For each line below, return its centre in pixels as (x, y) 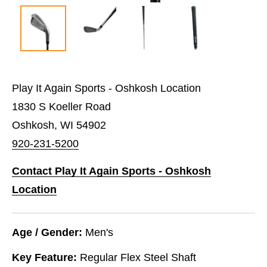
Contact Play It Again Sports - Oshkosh (111, 171)
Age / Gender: (47, 232)
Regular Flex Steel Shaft (138, 257)
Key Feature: (44, 257)
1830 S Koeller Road (61, 106)
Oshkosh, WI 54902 (59, 125)
